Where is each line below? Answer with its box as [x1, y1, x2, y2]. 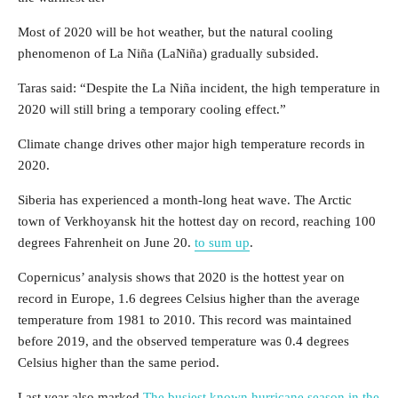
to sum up [195, 235, 250, 250]
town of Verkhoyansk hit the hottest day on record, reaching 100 [18, 214, 376, 228]
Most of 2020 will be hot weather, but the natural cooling [18, 25, 333, 39]
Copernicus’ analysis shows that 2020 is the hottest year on [18, 270, 345, 284]
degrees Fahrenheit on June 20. [18, 235, 195, 250]
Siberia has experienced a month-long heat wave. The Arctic [18, 193, 352, 207]
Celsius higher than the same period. [18, 355, 219, 370]
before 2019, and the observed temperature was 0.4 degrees [18, 334, 349, 348]
